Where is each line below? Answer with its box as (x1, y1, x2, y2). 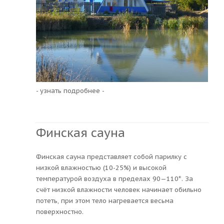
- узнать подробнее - (36, 86, 104, 95)
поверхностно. (36, 207, 83, 216)
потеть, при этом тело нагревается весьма (36, 196, 173, 205)
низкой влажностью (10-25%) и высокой (36, 163, 166, 172)
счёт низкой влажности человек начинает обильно (36, 185, 201, 194)
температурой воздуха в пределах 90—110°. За (36, 174, 193, 183)
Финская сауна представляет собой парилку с (36, 152, 187, 161)
